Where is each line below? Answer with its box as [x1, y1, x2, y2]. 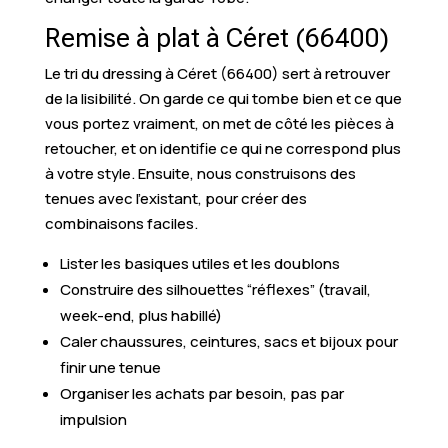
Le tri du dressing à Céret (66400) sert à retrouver [44, 62, 390, 84]
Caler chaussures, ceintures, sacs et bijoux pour [59, 330, 398, 352]
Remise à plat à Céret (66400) [44, 22, 389, 53]
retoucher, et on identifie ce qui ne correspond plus [44, 137, 401, 159]
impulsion [59, 408, 127, 430]
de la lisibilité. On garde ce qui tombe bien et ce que [44, 87, 402, 109]
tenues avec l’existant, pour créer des [44, 187, 307, 209]
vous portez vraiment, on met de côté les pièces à [44, 112, 394, 134]
